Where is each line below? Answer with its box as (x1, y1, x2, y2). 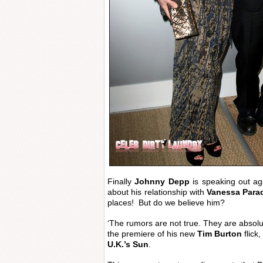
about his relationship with (107, 187, 207, 197)
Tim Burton (197, 229, 242, 238)
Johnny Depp (134, 177, 190, 186)
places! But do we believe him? (107, 198, 225, 207)
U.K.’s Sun (107, 240, 149, 249)
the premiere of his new (107, 229, 197, 238)
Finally (107, 177, 135, 186)
